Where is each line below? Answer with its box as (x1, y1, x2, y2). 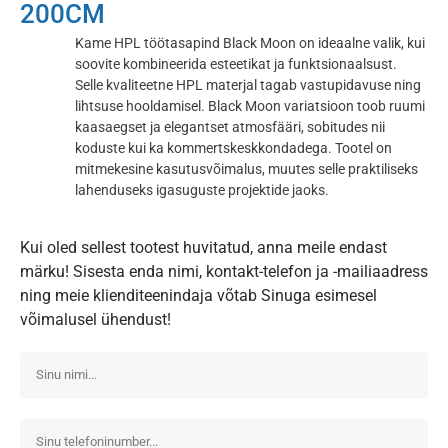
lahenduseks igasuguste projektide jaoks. (75, 182, 330, 199)
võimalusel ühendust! (20, 309, 171, 329)
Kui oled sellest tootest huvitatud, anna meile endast (20, 237, 387, 257)
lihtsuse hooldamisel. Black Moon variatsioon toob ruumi (75, 98, 426, 115)
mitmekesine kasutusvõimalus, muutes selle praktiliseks (75, 161, 419, 178)
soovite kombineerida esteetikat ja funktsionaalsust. (75, 56, 398, 73)
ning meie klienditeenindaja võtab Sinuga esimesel (20, 285, 377, 305)
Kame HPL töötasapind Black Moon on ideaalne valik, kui (75, 35, 426, 52)
